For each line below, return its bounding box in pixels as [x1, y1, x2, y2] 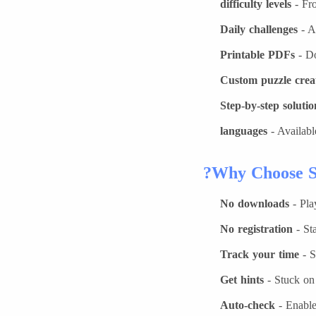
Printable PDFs [220, 49, 295, 61]
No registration [220, 223, 293, 235]
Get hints [220, 274, 264, 286]
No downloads [220, 197, 289, 209]
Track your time [220, 248, 299, 260]
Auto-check [220, 299, 275, 311]
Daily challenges [220, 23, 298, 35]
